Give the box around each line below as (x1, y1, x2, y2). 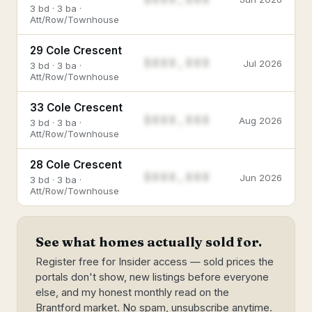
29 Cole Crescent (30, 44, 122, 57)
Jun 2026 (240, 171, 282, 183)
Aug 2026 (239, 114, 282, 126)
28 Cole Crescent (30, 158, 122, 171)
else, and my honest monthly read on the (36, 286, 229, 299)
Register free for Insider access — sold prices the (36, 256, 274, 268)
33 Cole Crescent (30, 101, 123, 114)
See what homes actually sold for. (36, 234, 262, 250)
